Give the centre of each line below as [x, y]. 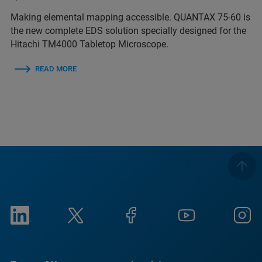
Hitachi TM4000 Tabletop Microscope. [91, 44]
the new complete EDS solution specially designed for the [128, 31]
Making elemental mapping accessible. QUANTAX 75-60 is [130, 18]
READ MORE [56, 69]
